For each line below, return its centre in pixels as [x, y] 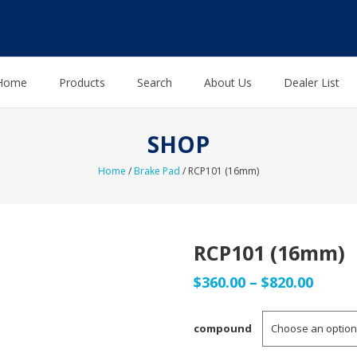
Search [155, 83]
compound [223, 329]
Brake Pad [157, 171]
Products [82, 83]
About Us [228, 83]
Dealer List [312, 83]
